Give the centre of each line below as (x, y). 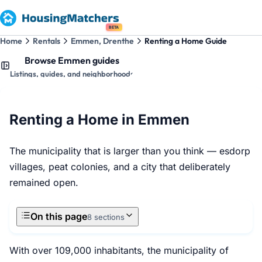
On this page (59, 216)
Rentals (46, 41)
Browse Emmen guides (72, 60)
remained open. (44, 182)
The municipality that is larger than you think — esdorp (130, 151)
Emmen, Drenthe (102, 41)
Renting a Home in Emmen (99, 119)
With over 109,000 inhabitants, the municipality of (119, 250)
